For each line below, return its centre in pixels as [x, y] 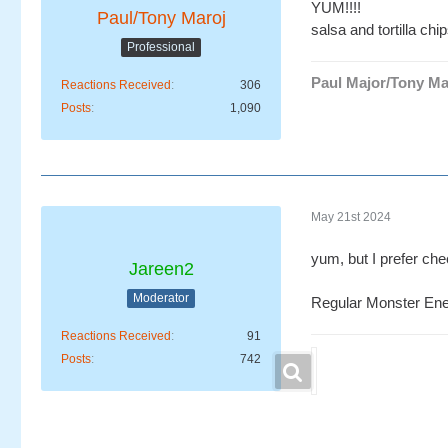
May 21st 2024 [351, 216]
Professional [161, 46]
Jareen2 [161, 269]
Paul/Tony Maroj [161, 18]
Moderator [161, 297]
